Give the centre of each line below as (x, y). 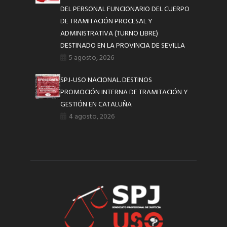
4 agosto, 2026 (92, 117)
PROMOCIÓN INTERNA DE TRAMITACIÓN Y (124, 92)
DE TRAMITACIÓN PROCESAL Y (107, 21)
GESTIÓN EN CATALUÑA (96, 104)
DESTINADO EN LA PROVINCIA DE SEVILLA (123, 46)
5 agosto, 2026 (92, 58)
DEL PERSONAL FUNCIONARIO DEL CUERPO (125, 9)
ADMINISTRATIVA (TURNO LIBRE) (109, 33)
